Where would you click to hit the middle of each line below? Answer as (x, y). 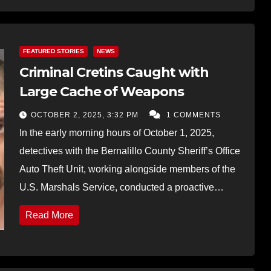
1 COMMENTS (193, 115)
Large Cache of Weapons (101, 91)
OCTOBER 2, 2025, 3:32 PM (86, 115)
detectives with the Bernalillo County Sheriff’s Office (129, 151)
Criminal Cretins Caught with (114, 72)
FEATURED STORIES (53, 51)
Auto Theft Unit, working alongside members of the (127, 169)
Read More (49, 215)
